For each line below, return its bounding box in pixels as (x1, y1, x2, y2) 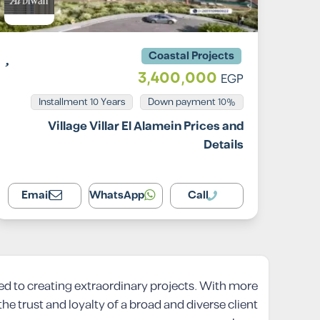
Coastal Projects (149, 48, 234, 64)
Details (204, 136, 244, 154)
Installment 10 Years (39, 95, 125, 109)
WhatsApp (89, 187, 145, 204)
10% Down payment (218, 95, 236, 109)
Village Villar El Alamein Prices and (48, 117, 244, 136)
